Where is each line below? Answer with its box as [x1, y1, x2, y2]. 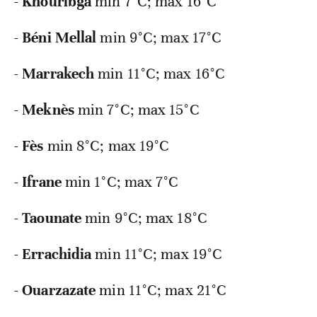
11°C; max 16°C [127, 64, 226, 83]
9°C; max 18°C [114, 209, 207, 228]
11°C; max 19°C [124, 245, 223, 264]
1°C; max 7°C [94, 173, 179, 192]
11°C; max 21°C [128, 281, 227, 300]
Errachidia [22, 245, 92, 264]
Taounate [22, 209, 82, 228]
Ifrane [22, 173, 62, 192]
